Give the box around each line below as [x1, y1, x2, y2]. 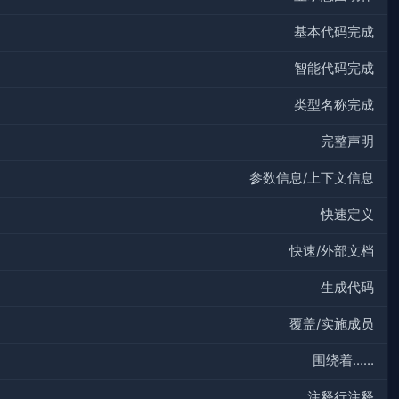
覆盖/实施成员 [289, 316, 374, 333]
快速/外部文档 [289, 243, 374, 260]
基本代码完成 [294, 24, 374, 41]
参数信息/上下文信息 [249, 170, 374, 187]
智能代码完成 [294, 61, 374, 77]
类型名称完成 [294, 97, 374, 114]
